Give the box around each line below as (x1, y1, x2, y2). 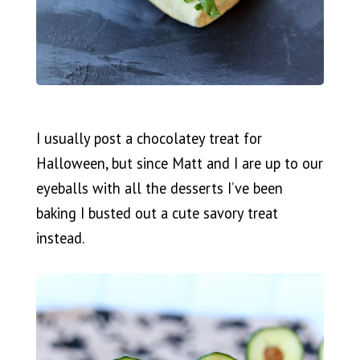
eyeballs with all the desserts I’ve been (35, 178, 283, 198)
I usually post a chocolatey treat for (35, 129, 262, 149)
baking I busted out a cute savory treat (35, 203, 278, 223)
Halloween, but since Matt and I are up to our (35, 153, 323, 174)
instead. (35, 228, 84, 248)
